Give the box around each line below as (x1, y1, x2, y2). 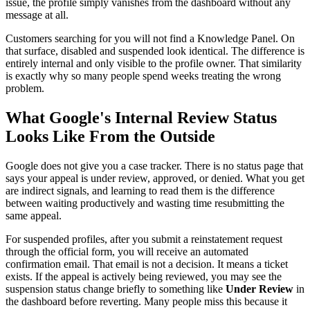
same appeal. (6, 209, 62, 221)
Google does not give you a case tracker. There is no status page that (6, 159, 303, 172)
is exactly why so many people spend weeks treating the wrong (6, 69, 281, 82)
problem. (6, 82, 44, 94)
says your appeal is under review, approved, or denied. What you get (6, 172, 304, 184)
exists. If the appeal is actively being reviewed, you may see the (6, 270, 282, 282)
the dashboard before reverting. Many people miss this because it (6, 295, 287, 307)
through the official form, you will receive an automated (6, 245, 248, 257)
